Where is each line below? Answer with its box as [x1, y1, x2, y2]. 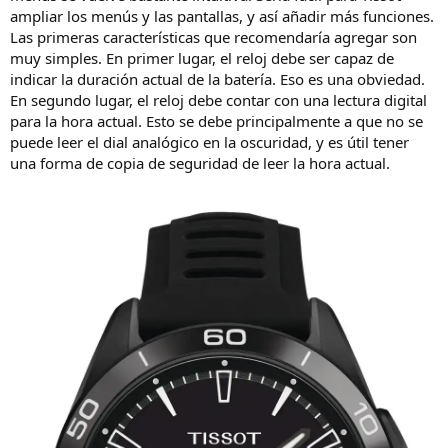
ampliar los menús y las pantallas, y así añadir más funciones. [10, 6, 434, 27]
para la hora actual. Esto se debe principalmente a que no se [10, 111, 423, 132]
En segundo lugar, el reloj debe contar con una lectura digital [10, 90, 427, 111]
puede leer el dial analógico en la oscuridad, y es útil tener [10, 132, 409, 153]
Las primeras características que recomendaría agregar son [10, 27, 417, 48]
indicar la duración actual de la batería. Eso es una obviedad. [10, 69, 425, 90]
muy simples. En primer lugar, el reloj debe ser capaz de [10, 48, 394, 69]
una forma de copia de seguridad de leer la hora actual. [10, 153, 390, 174]
